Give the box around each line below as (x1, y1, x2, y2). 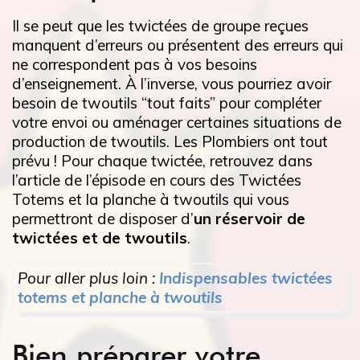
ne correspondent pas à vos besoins (12, 55, 257, 75)
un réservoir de (194, 209, 305, 229)
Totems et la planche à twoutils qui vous (12, 190, 289, 210)
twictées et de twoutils (12, 228, 187, 248)
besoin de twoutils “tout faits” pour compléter (12, 93, 321, 113)
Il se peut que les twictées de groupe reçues (12, 16, 309, 36)
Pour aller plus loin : (18, 268, 159, 288)
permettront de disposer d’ (12, 209, 194, 229)
